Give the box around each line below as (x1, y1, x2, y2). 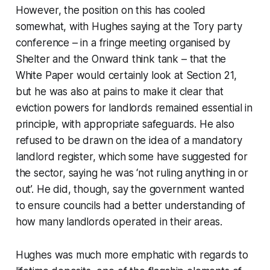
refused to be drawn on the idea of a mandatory (15, 134, 242, 146)
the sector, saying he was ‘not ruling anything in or (15, 166, 248, 179)
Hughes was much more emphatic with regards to (15, 248, 249, 261)
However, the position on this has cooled (15, 4, 206, 16)
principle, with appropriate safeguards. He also (15, 118, 234, 130)
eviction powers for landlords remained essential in (15, 101, 253, 114)
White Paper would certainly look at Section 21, (15, 69, 237, 81)
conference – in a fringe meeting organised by (15, 36, 231, 49)
